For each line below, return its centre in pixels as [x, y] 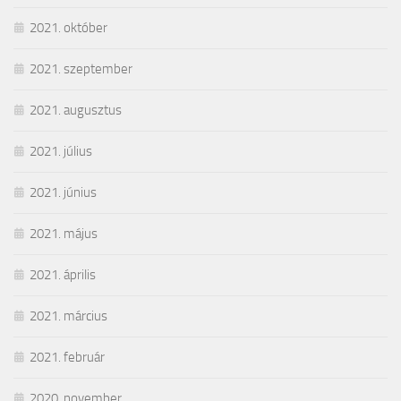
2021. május [64, 234]
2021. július [61, 152]
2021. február [67, 358]
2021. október [68, 28]
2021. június [63, 193]
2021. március [68, 316]
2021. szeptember [81, 69]
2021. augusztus [76, 111]
